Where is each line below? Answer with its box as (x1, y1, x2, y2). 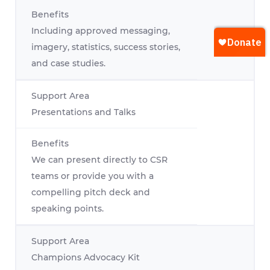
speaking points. (31, 203, 104, 215)
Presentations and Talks (31, 107, 136, 118)
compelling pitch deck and (31, 187, 150, 198)
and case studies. (31, 58, 105, 69)
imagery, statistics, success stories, (31, 42, 180, 53)
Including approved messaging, (31, 25, 170, 37)
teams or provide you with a (31, 171, 154, 182)
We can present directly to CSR (31, 154, 168, 166)
